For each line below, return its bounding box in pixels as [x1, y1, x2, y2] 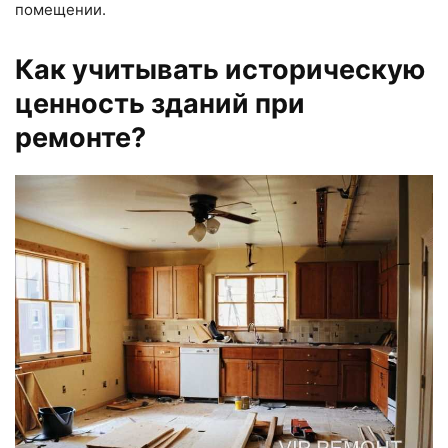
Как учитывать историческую [15, 52, 425, 86]
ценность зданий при [15, 86, 305, 120]
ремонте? [15, 120, 146, 154]
